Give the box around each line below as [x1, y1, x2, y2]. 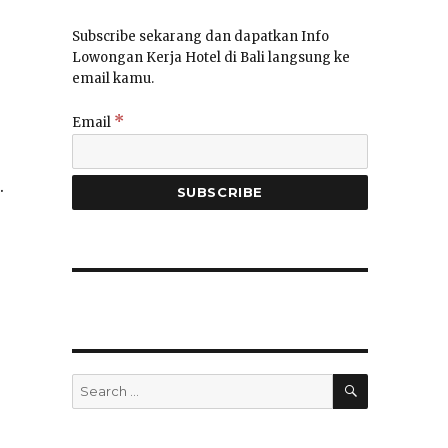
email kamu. [71, 70, 154, 88]
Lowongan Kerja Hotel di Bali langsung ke [71, 49, 350, 67]
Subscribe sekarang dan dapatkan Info [71, 28, 329, 46]
